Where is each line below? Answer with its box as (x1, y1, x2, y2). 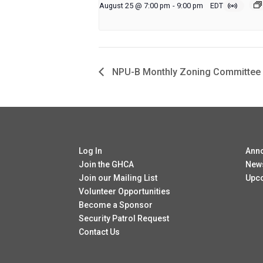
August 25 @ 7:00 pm (99, 1, 170, 11)
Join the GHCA (79, 160, 134, 170)
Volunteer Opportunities (79, 187, 171, 197)
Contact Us (79, 227, 120, 237)
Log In (79, 146, 103, 156)
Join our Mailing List (79, 173, 158, 183)
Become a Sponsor (79, 200, 153, 210)
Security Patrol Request (79, 214, 170, 224)
